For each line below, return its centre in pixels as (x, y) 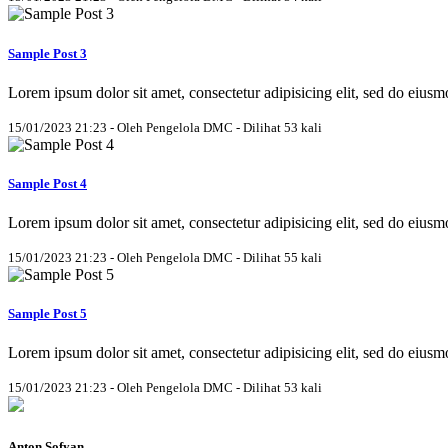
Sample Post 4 (47, 183)
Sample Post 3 (47, 53)
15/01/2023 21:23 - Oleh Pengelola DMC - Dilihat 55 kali (165, 258)
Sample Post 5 (47, 314)
